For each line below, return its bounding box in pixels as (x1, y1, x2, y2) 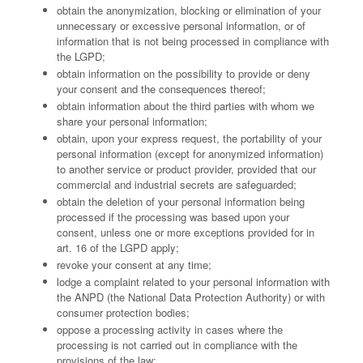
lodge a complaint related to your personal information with (57, 274, 330, 289)
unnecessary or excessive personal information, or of (57, 18, 305, 33)
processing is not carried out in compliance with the (57, 337, 297, 352)
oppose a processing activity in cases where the (57, 322, 283, 337)
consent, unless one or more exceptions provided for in (57, 224, 314, 240)
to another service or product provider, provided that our (57, 161, 316, 177)
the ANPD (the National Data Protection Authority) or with (57, 289, 325, 305)
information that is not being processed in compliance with (57, 33, 329, 49)
